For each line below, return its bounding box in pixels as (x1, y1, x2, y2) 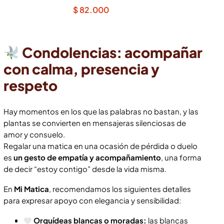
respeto (3, 76, 57, 94)
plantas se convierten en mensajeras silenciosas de (3, 118, 186, 128)
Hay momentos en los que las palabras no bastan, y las (3, 106, 198, 116)
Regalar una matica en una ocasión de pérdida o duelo (3, 141, 197, 151)
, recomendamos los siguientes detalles (49, 184, 191, 194)
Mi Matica (14, 184, 49, 194)
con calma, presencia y (3, 60, 159, 78)
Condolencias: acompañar (19, 43, 202, 61)
